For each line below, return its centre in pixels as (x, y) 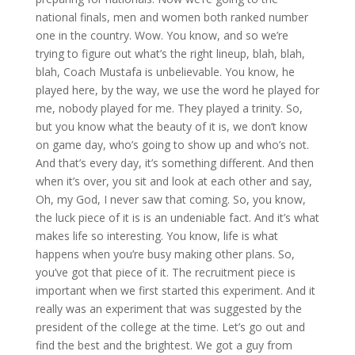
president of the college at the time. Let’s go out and (170, 327)
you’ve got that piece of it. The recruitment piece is (165, 273)
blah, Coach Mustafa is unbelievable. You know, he (165, 72)
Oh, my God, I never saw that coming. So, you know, (170, 200)
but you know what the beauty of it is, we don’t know (171, 127)
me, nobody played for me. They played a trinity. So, (169, 109)
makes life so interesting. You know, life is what (157, 236)
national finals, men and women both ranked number (172, 17)
